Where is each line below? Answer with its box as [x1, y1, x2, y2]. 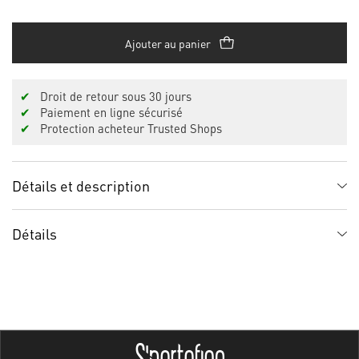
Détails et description [12, 176, 150, 195]
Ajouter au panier [124, 35, 211, 50]
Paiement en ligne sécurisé [30, 105, 183, 119]
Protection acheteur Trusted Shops [30, 121, 222, 135]
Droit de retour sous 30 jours [30, 89, 192, 103]
